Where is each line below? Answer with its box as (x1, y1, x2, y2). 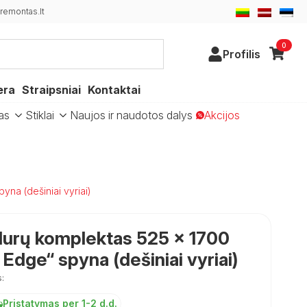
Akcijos (204, 108, 240, 122)
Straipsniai (22, 83, 81, 97)
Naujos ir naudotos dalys (70, 108, 193, 122)
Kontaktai (88, 83, 140, 97)
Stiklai (25, 108, 54, 122)
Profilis (223, 47, 260, 61)
